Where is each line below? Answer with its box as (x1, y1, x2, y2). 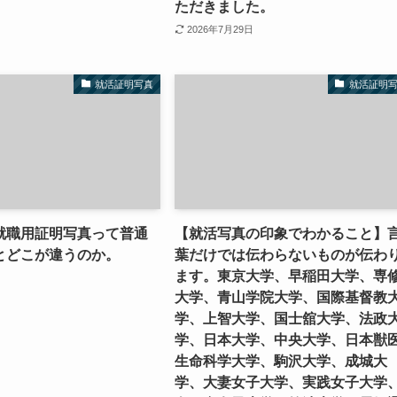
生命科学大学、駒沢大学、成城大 (175, 354, 388, 370)
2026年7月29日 (187, 23, 254, 35)
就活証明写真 (95, 78, 154, 90)
